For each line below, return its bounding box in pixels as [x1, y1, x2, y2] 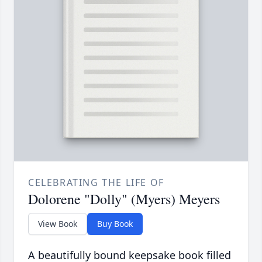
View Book [38, 218, 77, 230]
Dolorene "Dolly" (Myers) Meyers [28, 189, 220, 209]
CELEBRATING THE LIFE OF [28, 176, 164, 189]
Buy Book [97, 218, 133, 230]
